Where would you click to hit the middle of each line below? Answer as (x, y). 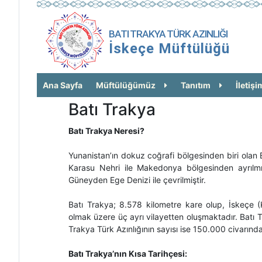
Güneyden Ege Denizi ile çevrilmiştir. (137, 180)
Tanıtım (196, 85)
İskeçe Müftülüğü (169, 49)
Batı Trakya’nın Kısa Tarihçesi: (128, 254)
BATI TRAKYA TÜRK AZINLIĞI (168, 34)
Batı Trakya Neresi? (106, 131)
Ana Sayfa (63, 85)
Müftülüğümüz (126, 85)
